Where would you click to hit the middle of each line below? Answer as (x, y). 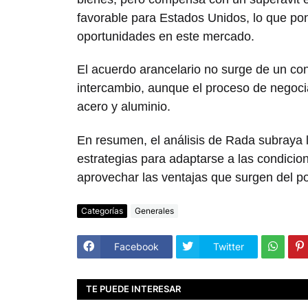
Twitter (229, 247)
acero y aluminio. (124, 107)
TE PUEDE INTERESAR (133, 289)
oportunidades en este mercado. (166, 37)
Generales (154, 211)
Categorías (102, 211)
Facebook (136, 247)
